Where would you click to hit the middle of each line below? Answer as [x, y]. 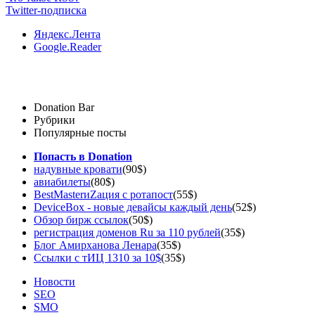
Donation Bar [64, 107]
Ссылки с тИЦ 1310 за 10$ [97, 257]
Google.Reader [67, 46]
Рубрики [54, 120]
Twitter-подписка [46, 10]
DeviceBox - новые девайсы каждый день [133, 207]
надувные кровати [78, 169]
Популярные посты [80, 132]
